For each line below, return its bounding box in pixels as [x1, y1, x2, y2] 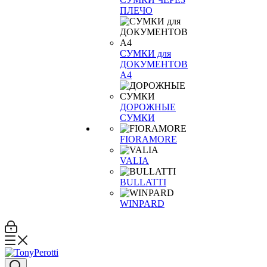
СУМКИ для [120, 48, 171, 58]
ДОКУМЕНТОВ [120, 59, 188, 69]
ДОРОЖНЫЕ [120, 102, 176, 112]
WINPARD [120, 198, 164, 209]
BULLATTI [120, 177, 166, 187]
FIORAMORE [120, 134, 177, 144]
